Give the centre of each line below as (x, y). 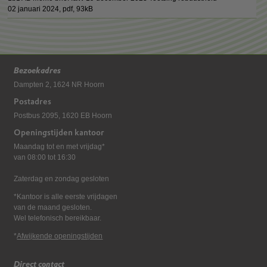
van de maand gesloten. (53, 207)
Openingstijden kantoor (59, 132)
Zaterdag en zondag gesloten (62, 179)
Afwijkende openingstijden (60, 236)
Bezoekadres (38, 70)
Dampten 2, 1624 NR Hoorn (59, 85)
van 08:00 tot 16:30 (45, 157)
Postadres (33, 101)
